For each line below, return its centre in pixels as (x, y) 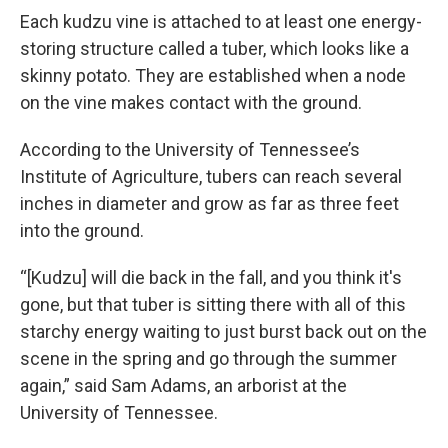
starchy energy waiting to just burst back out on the (223, 331)
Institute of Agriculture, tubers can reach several (211, 176)
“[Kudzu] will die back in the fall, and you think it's (211, 277)
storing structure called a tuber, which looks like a (214, 48)
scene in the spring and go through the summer (208, 358)
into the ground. (82, 230)
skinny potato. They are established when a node (213, 75)
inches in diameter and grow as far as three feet (209, 203)
